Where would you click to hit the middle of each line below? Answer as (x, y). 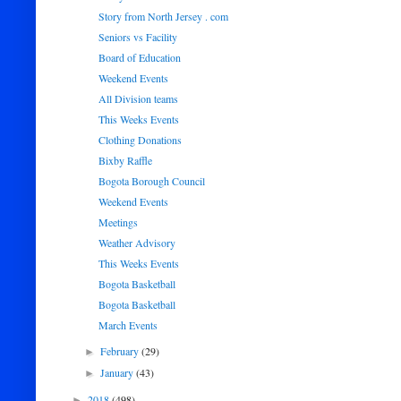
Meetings (118, 222)
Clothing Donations (140, 140)
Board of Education (139, 57)
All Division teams (138, 98)
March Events (128, 325)
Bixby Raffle (125, 160)
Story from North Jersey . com (163, 16)
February (121, 351)
